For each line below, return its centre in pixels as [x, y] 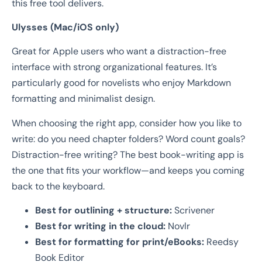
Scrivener [193, 211]
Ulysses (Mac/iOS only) [65, 27]
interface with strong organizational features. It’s [114, 67]
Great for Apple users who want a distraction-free [119, 51]
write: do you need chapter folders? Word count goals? [128, 139]
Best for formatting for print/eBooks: [120, 242]
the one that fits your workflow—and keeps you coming [128, 170]
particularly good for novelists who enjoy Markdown [121, 83]
